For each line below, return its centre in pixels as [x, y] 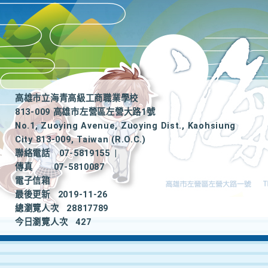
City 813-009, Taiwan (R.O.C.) [80, 140]
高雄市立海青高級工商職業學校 [77, 98]
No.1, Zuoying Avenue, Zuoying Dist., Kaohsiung [126, 126]
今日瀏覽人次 [42, 222]
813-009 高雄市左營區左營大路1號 [85, 112]
